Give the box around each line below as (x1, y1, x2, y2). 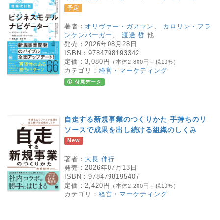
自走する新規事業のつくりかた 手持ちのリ (64, 115, 207, 123)
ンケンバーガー (64, 31, 112, 39)
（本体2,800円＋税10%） (110, 58, 179, 65)
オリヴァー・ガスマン (85, 22, 154, 30)
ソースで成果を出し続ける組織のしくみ (64, 125, 197, 134)
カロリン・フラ (163, 22, 211, 30)
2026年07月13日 (85, 164, 137, 171)
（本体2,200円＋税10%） (110, 182, 179, 189)
